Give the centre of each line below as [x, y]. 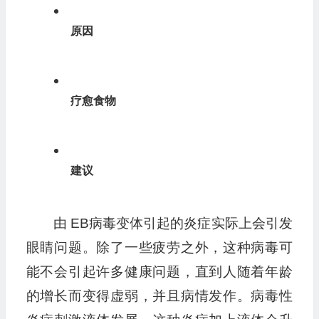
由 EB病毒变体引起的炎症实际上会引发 [173, 223]
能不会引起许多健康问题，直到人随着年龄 [159, 271]
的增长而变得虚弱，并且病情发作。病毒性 [159, 296]
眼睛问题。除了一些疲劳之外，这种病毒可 [159, 247]
